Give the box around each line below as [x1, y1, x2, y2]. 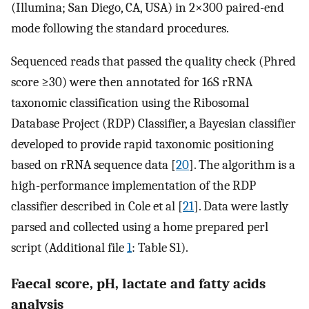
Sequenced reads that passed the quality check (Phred [11, 54, 296, 70]
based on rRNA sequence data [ [11, 157, 176, 173]
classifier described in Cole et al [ [11, 199, 183, 215]
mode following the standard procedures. [11, 20, 229, 36]
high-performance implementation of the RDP [11, 178, 256, 194]
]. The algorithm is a [189, 157, 295, 173]
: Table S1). [132, 240, 188, 256]
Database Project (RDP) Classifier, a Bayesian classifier [11, 116, 296, 132]
